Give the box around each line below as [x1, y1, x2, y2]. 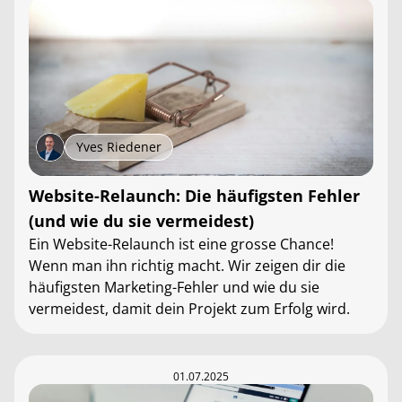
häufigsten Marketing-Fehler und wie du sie [29, 277, 319, 297]
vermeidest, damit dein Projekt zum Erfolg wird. [29, 299, 350, 319]
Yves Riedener [76, 138, 162, 155]
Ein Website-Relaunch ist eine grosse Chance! [29, 234, 334, 254]
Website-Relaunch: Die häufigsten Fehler [29, 185, 360, 206]
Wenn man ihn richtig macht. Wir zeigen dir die [29, 256, 345, 275]
